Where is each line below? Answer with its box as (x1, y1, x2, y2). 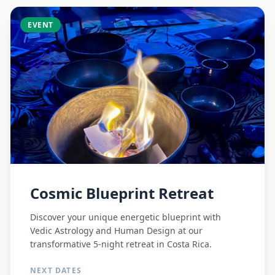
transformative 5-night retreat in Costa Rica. (30, 238, 212, 250)
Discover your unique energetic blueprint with (30, 211, 221, 223)
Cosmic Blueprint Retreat (30, 183, 214, 203)
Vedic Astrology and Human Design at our (30, 225, 203, 236)
